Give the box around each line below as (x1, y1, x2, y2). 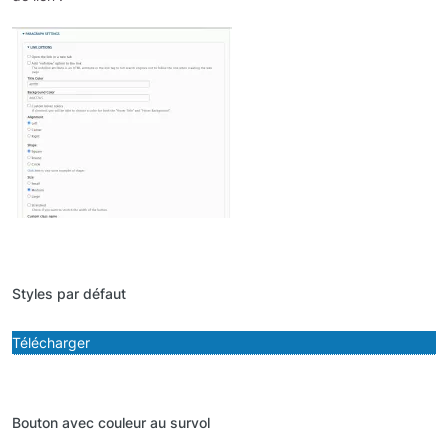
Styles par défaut (12, 285, 126, 303)
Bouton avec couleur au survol (12, 414, 210, 432)
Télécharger (12, 334, 90, 352)
